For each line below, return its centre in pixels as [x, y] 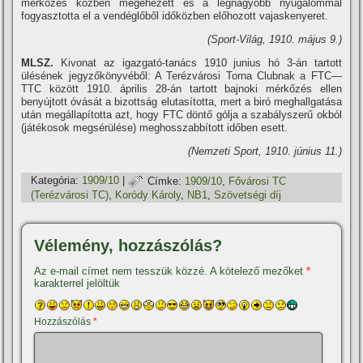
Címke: [165, 181]
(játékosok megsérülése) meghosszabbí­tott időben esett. [155, 128]
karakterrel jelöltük [77, 284]
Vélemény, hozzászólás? [128, 246]
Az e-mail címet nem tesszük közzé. [121, 271]
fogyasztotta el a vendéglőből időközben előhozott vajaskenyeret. [175, 16]
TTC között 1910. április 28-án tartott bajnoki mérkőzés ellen [181, 89]
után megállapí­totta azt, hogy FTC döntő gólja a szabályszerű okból [181, 115]
